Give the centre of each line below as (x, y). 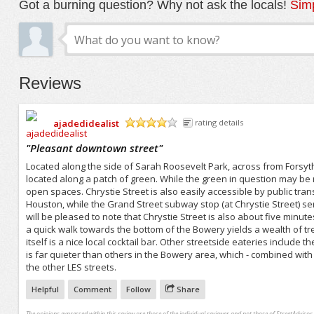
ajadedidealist (86, 123)
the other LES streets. (71, 267)
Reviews (50, 83)
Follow (138, 289)
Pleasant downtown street (94, 148)
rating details (219, 123)
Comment (92, 289)
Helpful (45, 289)
